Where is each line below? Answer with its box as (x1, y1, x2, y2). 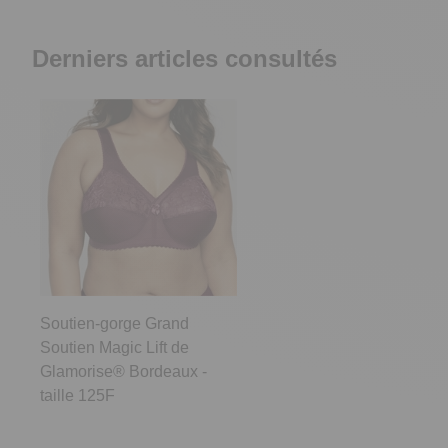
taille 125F (40, 387, 115, 405)
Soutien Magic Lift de (40, 339, 189, 357)
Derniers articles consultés (32, 45, 337, 72)
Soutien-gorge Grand (40, 315, 189, 333)
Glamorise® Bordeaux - (40, 363, 207, 381)
